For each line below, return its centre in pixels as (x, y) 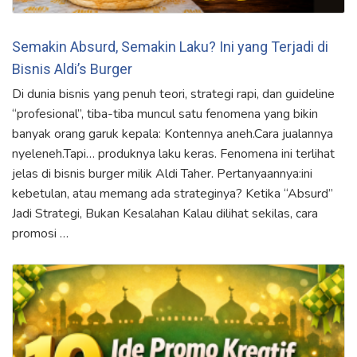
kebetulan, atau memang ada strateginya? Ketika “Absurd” (173, 193)
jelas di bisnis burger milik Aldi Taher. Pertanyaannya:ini (162, 173)
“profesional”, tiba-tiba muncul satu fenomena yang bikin (165, 114)
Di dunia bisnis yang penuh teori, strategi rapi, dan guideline (173, 94)
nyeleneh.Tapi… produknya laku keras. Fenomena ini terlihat (173, 153)
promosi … (40, 233)
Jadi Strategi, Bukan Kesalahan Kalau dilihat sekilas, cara (165, 213)
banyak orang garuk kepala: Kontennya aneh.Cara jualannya (173, 133)
